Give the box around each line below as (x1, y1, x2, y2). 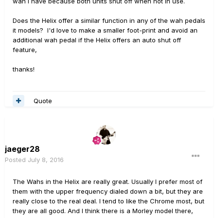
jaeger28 (5, 144, 40, 154)
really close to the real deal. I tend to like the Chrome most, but (13, 197, 204, 205)
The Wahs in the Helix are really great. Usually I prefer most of (13, 178, 202, 185)
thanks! (13, 65, 35, 73)
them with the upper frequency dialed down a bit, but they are (13, 187, 203, 195)
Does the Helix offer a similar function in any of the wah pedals (13, 17, 205, 24)
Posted (5, 156, 28, 163)
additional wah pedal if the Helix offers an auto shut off (13, 36, 181, 44)
